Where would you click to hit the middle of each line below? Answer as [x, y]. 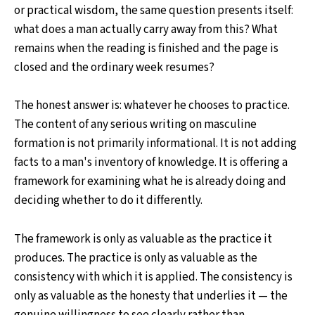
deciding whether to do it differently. [108, 201]
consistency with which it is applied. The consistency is [153, 277]
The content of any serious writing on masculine [135, 125]
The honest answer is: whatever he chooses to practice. [152, 106]
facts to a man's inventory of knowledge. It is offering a [151, 163]
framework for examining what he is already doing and [150, 182]
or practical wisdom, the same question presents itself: [154, 11]
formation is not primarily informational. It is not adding [155, 144]
